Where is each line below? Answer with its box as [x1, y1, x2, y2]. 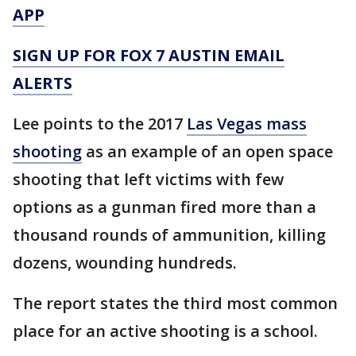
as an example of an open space [82, 141, 333, 162]
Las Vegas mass [187, 113, 307, 134]
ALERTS [13, 72, 72, 94]
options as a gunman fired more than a [13, 196, 316, 218]
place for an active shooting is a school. [13, 320, 322, 342]
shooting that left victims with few [13, 168, 284, 190]
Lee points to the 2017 [13, 113, 187, 134]
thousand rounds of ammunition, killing [13, 224, 326, 246]
